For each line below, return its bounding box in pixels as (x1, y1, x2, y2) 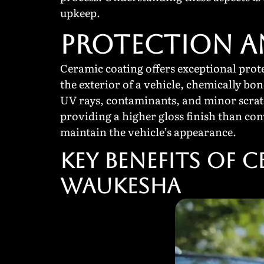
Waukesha (60, 174, 181, 199)
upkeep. (60, 5, 100, 21)
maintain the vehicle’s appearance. (60, 123, 236, 140)
